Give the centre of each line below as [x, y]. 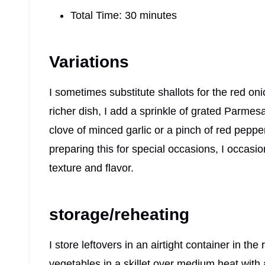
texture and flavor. [91, 168]
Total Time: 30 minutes [124, 15]
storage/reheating [119, 214]
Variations [89, 62]
